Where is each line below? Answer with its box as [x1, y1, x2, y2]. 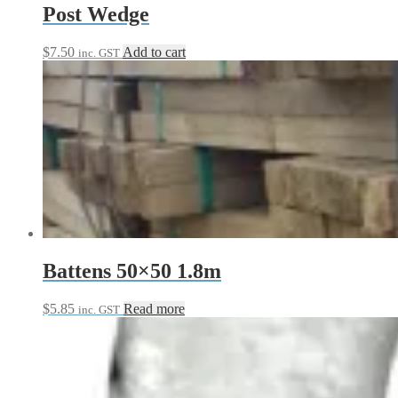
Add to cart [123, 44, 186, 60]
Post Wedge [43, 3, 149, 27]
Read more [123, 301, 185, 317]
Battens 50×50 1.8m [43, 259, 221, 283]
